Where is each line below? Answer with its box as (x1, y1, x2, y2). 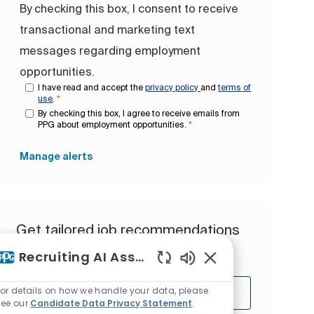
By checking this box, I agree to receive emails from (38, 108, 240, 118)
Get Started (105, 287, 163, 299)
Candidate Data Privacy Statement (30, 296, 193, 309)
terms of (218, 82, 252, 92)
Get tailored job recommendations (16, 221, 240, 238)
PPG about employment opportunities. (38, 119, 187, 129)
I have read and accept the (38, 82, 146, 92)
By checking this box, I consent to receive (20, 1, 239, 15)
